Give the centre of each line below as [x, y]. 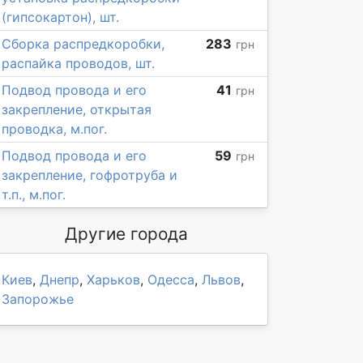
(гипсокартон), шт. [60, 17]
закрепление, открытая [77, 109]
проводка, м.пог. [54, 129]
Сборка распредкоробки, [83, 44]
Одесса [171, 280]
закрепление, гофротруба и [90, 175]
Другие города [126, 234]
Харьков [113, 280]
